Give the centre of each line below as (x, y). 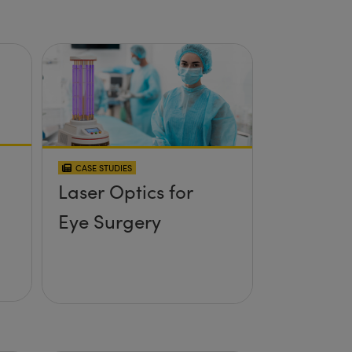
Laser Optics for (125, 191)
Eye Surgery (109, 221)
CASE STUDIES (103, 168)
